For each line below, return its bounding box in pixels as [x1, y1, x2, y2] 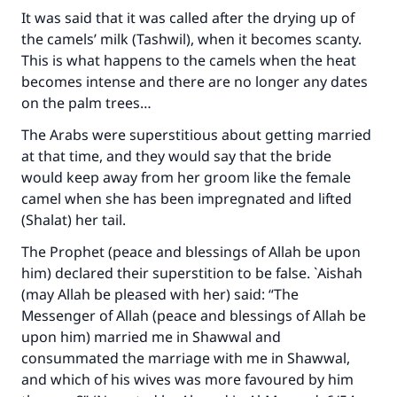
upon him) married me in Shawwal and [21, 327, 281, 346]
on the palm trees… [21, 93, 155, 113]
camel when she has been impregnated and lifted [21, 189, 352, 208]
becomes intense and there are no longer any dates [21, 72, 368, 91]
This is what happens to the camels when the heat [21, 51, 356, 70]
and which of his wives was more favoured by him [21, 370, 354, 389]
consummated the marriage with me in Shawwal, [21, 348, 350, 368]
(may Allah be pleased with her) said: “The [21, 284, 299, 304]
